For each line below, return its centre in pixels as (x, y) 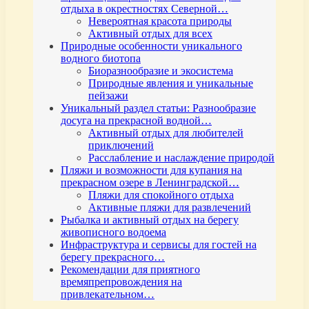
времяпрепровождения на (121, 282)
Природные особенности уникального (151, 46)
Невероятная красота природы (160, 21)
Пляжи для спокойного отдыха (161, 195)
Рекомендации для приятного (130, 270)
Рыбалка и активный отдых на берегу (150, 220)
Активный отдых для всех (150, 34)
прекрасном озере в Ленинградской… (150, 183)
